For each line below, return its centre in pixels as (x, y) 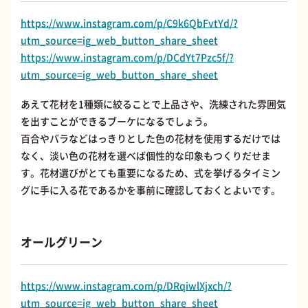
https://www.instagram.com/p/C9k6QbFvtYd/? (129, 22)
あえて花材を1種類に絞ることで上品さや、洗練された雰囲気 (153, 103)
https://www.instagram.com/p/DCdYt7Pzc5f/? (127, 57)
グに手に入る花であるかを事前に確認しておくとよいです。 (151, 189)
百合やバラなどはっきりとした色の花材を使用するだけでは (151, 138)
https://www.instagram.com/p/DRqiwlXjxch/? (126, 285)
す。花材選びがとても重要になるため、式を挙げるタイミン (151, 172)
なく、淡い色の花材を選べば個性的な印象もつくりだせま (146, 155)
